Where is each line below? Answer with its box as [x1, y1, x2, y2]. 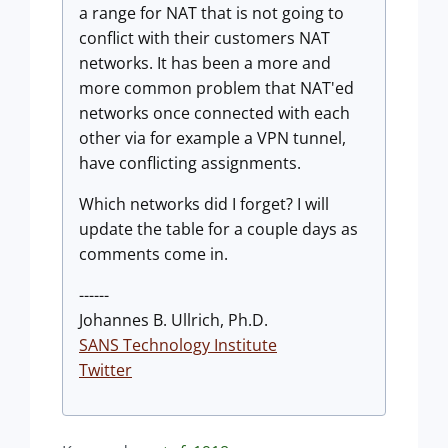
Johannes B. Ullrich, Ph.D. [79, 309, 268, 331]
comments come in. [79, 243, 228, 265]
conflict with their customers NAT [79, 27, 330, 49]
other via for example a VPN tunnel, [79, 127, 346, 149]
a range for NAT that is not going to [79, 2, 344, 24]
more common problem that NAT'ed [79, 77, 354, 99]
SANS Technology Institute [79, 334, 277, 356]
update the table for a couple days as [79, 218, 358, 240]
